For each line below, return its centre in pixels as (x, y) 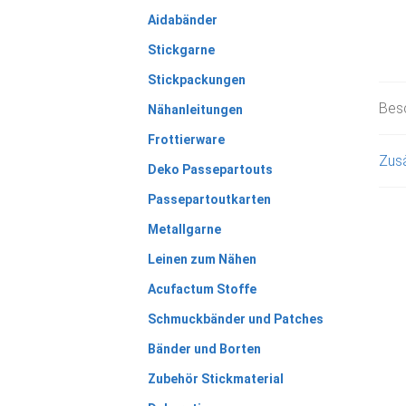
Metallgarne (184, 229)
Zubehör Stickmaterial (215, 378)
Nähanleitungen (195, 109)
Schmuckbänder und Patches (235, 319)
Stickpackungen (196, 79)
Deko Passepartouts (210, 169)
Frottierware (186, 139)
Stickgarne (181, 49)
